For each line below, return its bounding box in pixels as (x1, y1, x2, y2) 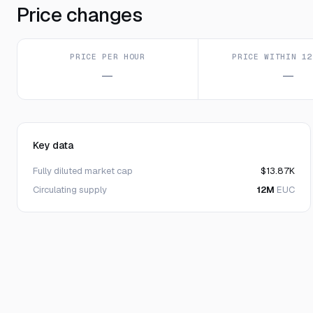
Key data (33, 139, 73, 152)
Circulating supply (33, 184, 107, 196)
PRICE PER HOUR (70, 52, 145, 61)
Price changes (17, 2, 143, 27)
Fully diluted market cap (33, 165, 133, 177)
